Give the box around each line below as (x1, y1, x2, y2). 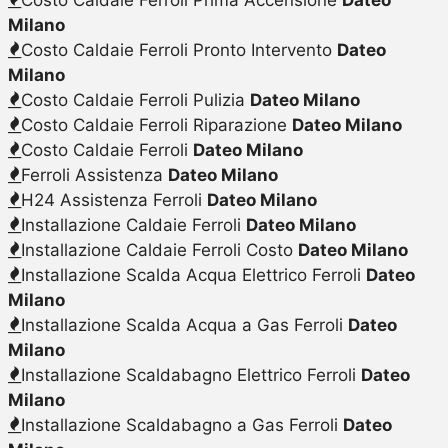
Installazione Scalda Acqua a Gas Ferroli (20, 314, 348, 335)
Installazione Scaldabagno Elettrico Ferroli (20, 364, 361, 385)
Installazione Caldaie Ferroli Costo (20, 239, 298, 260)
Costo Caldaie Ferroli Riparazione (20, 114, 292, 135)
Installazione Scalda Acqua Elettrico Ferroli (20, 264, 366, 285)
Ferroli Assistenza (20, 164, 168, 185)
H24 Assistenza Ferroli (20, 189, 207, 210)
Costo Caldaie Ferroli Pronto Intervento (20, 39, 337, 60)
